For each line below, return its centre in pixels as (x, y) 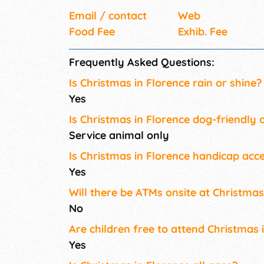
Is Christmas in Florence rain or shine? (165, 83)
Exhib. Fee (203, 32)
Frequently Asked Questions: (142, 62)
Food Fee (92, 32)
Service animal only (119, 136)
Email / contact (108, 16)
